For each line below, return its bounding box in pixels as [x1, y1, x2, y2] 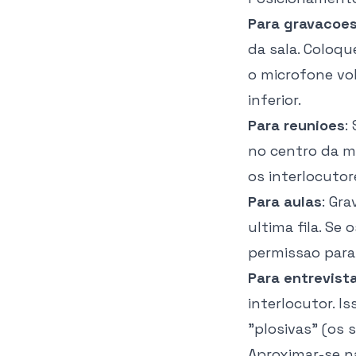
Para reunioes [248, 116, 345, 134]
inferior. [248, 91, 301, 109]
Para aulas [248, 192, 322, 211]
